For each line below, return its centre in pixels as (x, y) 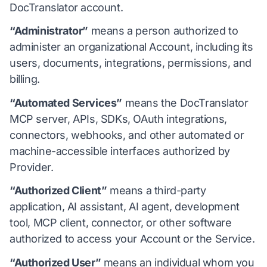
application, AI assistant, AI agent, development (125, 207)
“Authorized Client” (58, 191)
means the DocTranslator (185, 103)
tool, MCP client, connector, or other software (121, 223)
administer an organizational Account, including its (131, 47)
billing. (25, 79)
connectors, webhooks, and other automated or (127, 135)
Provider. (32, 167)
